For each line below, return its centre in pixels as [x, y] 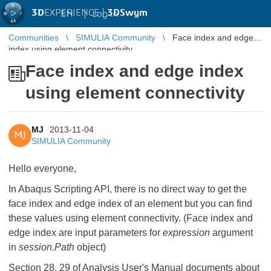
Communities [34, 38]
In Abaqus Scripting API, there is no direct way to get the [128, 189]
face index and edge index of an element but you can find [130, 204]
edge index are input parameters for [86, 233]
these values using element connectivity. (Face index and [131, 218]
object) [90, 247]
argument [233, 233]
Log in [105, 14]
